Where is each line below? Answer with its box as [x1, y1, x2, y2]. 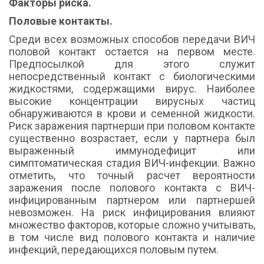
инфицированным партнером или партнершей [9, 194, 255, 207]
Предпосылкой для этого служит [9, 58, 255, 71]
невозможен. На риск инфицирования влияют [9, 206, 255, 219]
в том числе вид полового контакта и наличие [9, 231, 255, 244]
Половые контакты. [9, 15, 113, 28]
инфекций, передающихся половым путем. [9, 243, 219, 256]
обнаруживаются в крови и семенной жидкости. [9, 107, 255, 120]
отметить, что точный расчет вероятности [9, 169, 255, 182]
